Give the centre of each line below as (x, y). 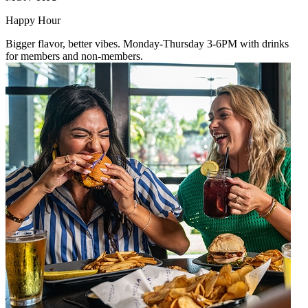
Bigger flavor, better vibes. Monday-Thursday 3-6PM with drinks (147, 43)
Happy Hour (33, 20)
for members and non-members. (74, 56)
